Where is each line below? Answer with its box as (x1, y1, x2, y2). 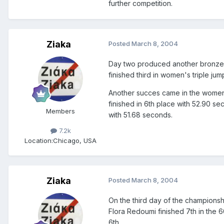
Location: (24, 136, 53, 144)
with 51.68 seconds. (108, 110, 172, 119)
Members (46, 107, 75, 115)
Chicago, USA (53, 136, 96, 144)
